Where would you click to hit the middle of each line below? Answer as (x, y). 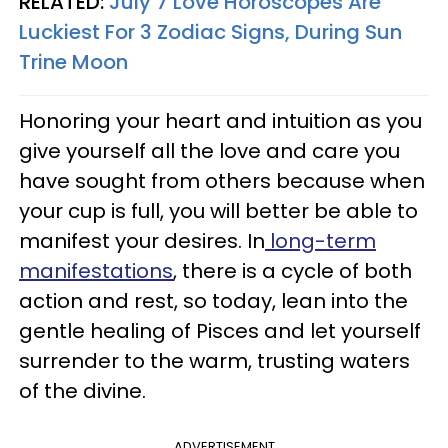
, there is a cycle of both (292, 270)
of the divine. (82, 390)
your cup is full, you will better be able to (218, 210)
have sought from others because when (222, 180)
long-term (320, 240)
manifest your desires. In (142, 240)
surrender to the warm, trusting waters (214, 360)
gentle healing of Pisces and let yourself (220, 330)
